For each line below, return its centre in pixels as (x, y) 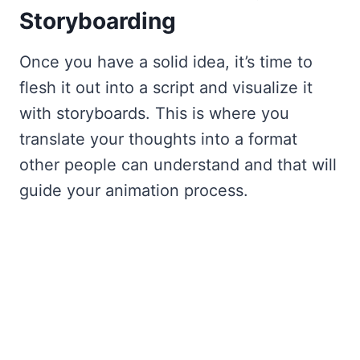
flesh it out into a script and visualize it (166, 87)
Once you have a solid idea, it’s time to (166, 61)
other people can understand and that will (178, 164)
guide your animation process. (134, 190)
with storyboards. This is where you (154, 113)
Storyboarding (98, 20)
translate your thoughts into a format (158, 139)
